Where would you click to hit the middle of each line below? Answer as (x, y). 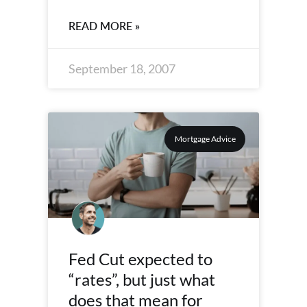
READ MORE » (104, 26)
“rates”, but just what (142, 279)
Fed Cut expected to (140, 259)
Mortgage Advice (205, 139)
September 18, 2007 (122, 69)
